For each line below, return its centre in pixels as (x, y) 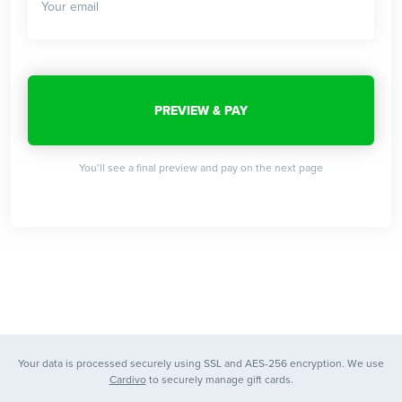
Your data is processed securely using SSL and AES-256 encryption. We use (201, 364)
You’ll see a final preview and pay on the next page (201, 168)
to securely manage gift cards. (219, 380)
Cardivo (127, 380)
